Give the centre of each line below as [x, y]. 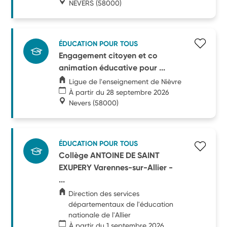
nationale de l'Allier [100, 215]
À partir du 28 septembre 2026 [119, 92]
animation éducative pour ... [112, 67]
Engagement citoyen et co [108, 55]
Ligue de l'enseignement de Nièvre [125, 81]
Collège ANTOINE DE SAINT [109, 155]
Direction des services [104, 193]
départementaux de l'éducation [121, 204]
